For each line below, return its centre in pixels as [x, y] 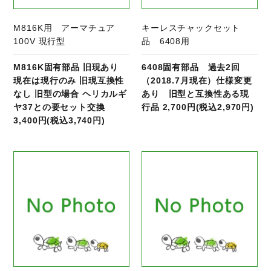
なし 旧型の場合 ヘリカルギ [70, 93]
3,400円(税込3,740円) [59, 120]
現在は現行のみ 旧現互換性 [69, 80]
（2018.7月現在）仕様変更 [197, 80]
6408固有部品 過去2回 [191, 67]
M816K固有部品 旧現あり [66, 67]
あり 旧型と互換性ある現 [196, 93]
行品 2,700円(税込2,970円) [198, 107]
